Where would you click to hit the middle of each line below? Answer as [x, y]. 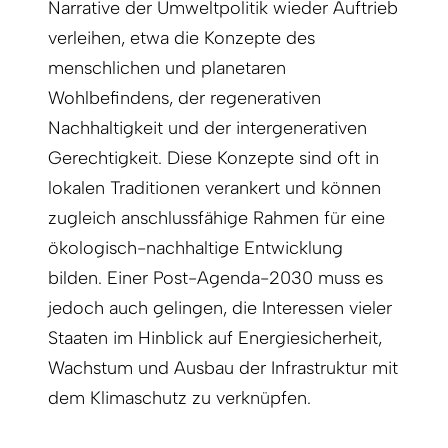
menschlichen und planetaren [167, 67]
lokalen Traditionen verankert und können [214, 187]
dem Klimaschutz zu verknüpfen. [179, 397]
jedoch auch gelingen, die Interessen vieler [220, 307]
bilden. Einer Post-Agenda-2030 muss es [215, 277]
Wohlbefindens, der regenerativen [184, 97]
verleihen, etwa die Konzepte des [181, 37]
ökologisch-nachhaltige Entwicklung [195, 247]
